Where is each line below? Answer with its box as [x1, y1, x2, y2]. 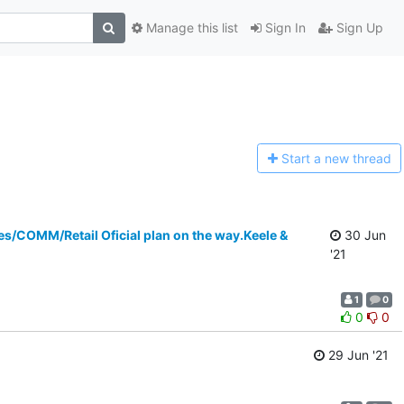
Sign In [261, 20, 306, 36]
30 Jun [340, 226, 386, 243]
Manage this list [142, 20, 238, 36]
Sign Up [332, 20, 383, 36]
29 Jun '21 [325, 347, 389, 363]
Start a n [280, 151, 332, 167]
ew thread [331, 151, 391, 167]
